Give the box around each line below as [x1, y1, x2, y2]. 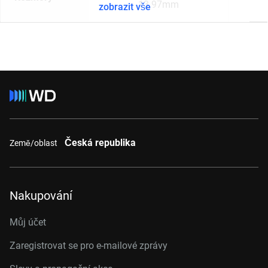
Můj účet [10, 217, 46, 228]
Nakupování [10, 188, 72, 203]
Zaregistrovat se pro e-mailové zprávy [10, 240, 167, 251]
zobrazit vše [99, 1, 151, 13]
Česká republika [65, 137, 136, 148]
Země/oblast [10, 138, 57, 148]
